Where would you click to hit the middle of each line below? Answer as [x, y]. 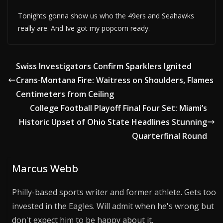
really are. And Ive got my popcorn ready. [84, 28]
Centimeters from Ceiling [65, 94]
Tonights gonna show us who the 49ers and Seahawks [106, 16]
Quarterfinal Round [169, 136]
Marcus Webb [45, 168]
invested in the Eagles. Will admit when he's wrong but [113, 206]
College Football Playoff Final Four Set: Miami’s [118, 108]
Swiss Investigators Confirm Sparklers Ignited [104, 66]
